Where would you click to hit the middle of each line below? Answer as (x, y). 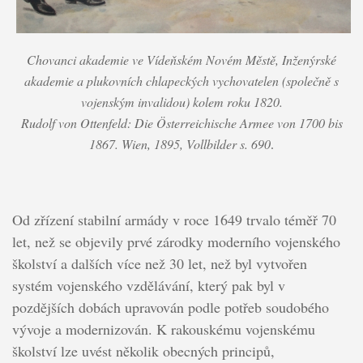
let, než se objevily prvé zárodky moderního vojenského (176, 241)
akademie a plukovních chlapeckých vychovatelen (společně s (181, 80)
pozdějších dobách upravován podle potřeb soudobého (170, 307)
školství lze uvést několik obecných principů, (143, 350)
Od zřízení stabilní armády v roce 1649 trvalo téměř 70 (174, 219)
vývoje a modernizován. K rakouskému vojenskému (163, 329)
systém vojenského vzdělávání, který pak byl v (148, 285)
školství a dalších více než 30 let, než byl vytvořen (159, 263)
